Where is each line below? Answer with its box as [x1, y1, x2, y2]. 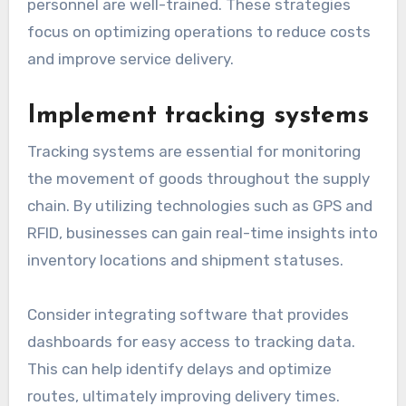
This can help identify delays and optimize [26, 360, 332, 379]
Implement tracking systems [26, 102, 369, 129]
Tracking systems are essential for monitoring [26, 142, 361, 161]
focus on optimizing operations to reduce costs [26, 22, 371, 41]
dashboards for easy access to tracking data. [26, 333, 355, 352]
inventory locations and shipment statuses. [26, 251, 343, 270]
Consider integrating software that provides [26, 305, 349, 324]
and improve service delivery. [26, 49, 234, 68]
